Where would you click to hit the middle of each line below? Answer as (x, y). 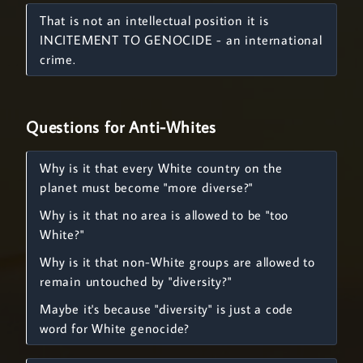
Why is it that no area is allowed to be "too (164, 215)
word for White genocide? (115, 328)
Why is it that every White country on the (161, 168)
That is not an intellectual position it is (154, 20)
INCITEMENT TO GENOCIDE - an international (181, 40)
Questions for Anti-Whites (121, 126)
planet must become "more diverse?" (147, 187)
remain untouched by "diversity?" (136, 281)
